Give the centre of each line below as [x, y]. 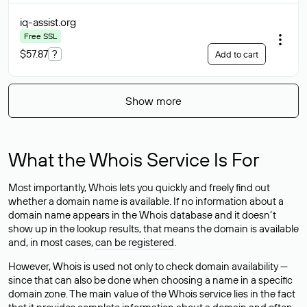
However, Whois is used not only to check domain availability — [148, 266]
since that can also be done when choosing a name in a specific [150, 280]
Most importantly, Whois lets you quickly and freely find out [139, 187]
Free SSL [40, 36]
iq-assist [39, 22]
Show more [153, 101]
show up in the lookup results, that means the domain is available [153, 229]
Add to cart [237, 54]
